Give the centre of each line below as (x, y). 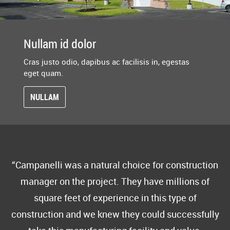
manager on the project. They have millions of (115, 181)
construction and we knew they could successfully (115, 214)
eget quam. (43, 73)
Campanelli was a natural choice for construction (117, 165)
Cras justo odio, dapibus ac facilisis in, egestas (107, 62)
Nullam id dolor (60, 44)
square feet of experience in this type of (115, 198)
